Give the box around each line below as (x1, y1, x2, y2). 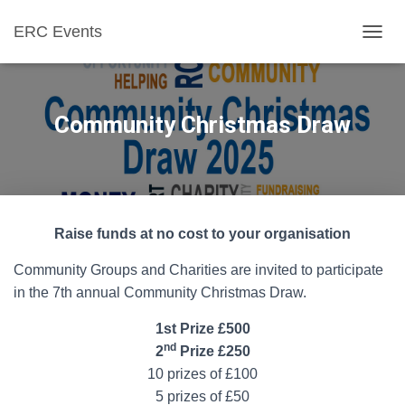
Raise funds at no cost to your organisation (54, 226, 351, 241)
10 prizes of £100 (147, 366, 258, 381)
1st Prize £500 (155, 321, 250, 336)
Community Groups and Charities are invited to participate (14, 262, 383, 278)
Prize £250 (175, 344, 250, 359)
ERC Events (14, 23, 102, 41)
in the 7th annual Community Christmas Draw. (14, 285, 306, 300)
